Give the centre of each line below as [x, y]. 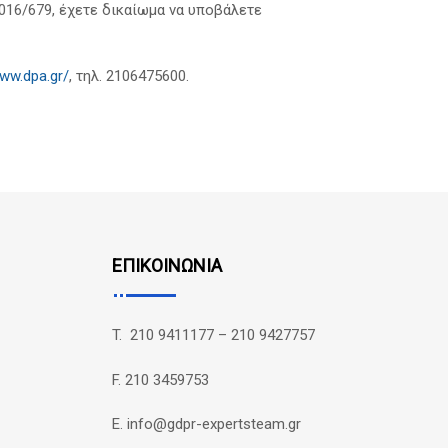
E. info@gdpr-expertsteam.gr [206, 424]
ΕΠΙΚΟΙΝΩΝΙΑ [167, 266]
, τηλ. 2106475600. [129, 76]
